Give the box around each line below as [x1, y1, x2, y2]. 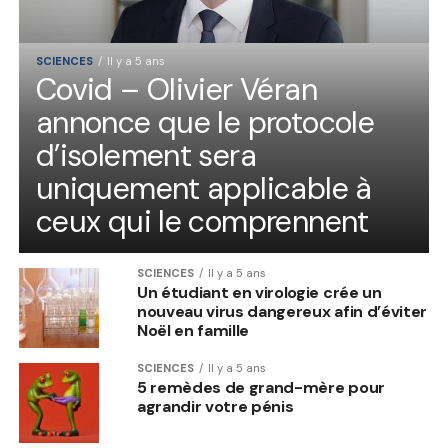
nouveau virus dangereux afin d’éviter [136, 301, 428, 322]
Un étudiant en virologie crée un [136, 282, 382, 303]
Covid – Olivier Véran [35, 70, 317, 109]
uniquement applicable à [35, 169, 372, 208]
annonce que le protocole [35, 103, 375, 142]
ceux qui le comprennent [35, 202, 369, 241]
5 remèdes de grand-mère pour [136, 377, 385, 398]
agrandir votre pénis [136, 396, 294, 417]
